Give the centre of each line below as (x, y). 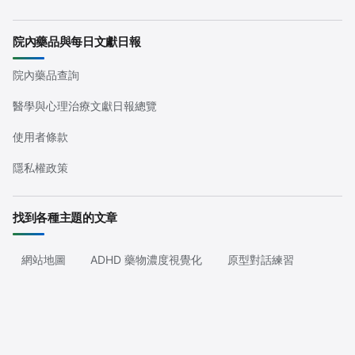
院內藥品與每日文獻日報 (77, 42)
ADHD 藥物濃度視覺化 (146, 259)
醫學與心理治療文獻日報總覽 (85, 106)
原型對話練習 (260, 259)
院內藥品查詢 (46, 75)
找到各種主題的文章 (65, 218)
